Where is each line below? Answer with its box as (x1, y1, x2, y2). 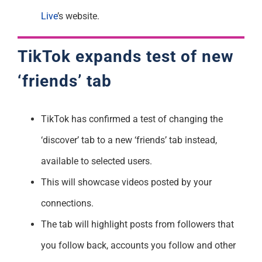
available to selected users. (40, 155, 152, 167)
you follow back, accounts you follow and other (40, 239, 236, 251)
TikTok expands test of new (17, 46, 234, 66)
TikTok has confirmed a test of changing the (40, 113, 223, 125)
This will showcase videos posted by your (40, 176, 212, 188)
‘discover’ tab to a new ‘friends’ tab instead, (40, 134, 217, 146)
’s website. (57, 10, 99, 22)
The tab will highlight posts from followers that (40, 218, 234, 230)
